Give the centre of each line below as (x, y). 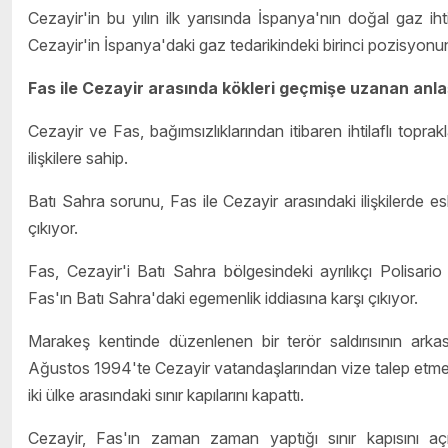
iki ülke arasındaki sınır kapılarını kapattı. (166, 395)
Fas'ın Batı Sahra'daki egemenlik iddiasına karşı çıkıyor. (223, 298)
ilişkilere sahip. (78, 158)
